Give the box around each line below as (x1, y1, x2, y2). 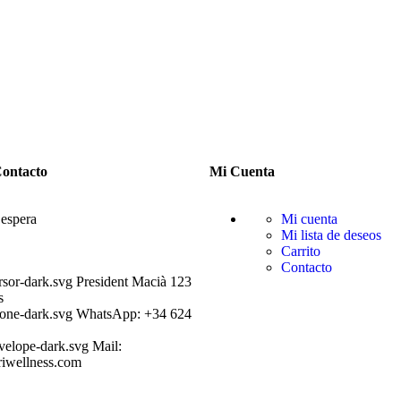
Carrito (281, 243, 320, 259)
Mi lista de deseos (281, 226, 381, 243)
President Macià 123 (76, 273, 192, 289)
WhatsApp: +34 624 (76, 305, 192, 321)
